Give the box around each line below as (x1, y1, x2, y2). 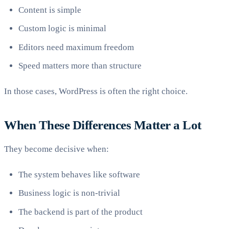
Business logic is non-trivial (18, 188, 120, 198)
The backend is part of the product (18, 207, 143, 217)
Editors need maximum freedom (18, 42, 134, 52)
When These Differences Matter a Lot (4, 118, 201, 132)
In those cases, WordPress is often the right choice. (4, 86, 188, 96)
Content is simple (18, 5, 81, 15)
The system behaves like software (18, 169, 140, 179)
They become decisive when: (4, 144, 109, 154)
